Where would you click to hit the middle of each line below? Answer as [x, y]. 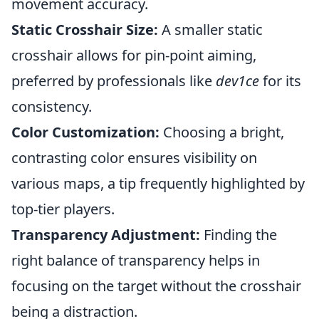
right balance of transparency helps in [136, 260]
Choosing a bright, [222, 132]
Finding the [239, 235]
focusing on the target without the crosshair [156, 286]
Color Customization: [85, 132]
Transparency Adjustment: [106, 235]
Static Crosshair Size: [85, 30]
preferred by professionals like [114, 81]
